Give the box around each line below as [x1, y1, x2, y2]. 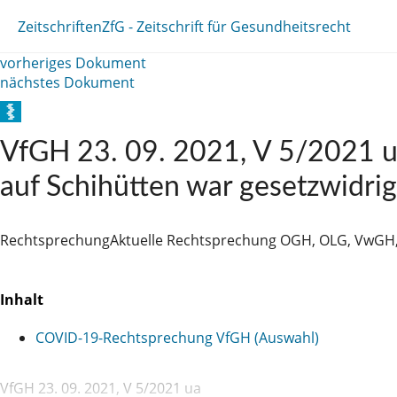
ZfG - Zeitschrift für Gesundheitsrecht [102, 16, 351, 36]
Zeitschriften [18, 16, 102, 36]
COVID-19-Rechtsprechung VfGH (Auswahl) [35, 327, 319, 347]
